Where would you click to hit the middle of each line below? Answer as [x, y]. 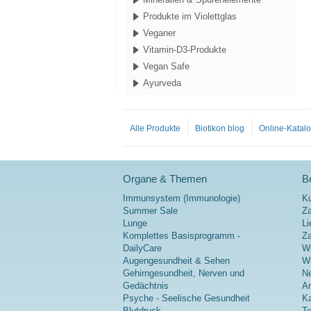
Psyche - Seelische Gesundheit [186, 299]
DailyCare [142, 249]
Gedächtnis [146, 286]
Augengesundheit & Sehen [176, 261]
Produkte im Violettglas [190, 17]
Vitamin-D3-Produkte [185, 50]
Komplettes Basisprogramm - [182, 236]
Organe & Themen [165, 179]
